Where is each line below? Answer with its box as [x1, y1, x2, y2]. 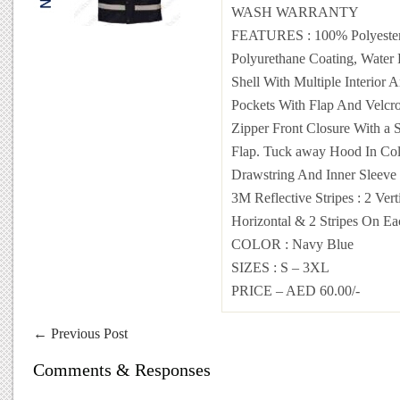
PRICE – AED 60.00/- [231, 283, 360, 298]
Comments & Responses [33, 360, 211, 379]
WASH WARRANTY [231, 4, 359, 20]
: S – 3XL [273, 260, 329, 275]
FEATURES [231, 28, 307, 43]
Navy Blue [292, 237, 354, 252]
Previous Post [47, 326, 128, 341]
